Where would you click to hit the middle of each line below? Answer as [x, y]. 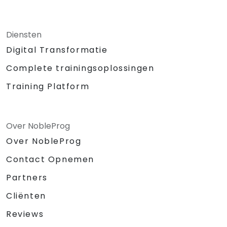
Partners [27, 178]
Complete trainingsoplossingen [80, 68]
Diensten [24, 35]
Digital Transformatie [57, 50]
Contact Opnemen [50, 160]
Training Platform [48, 87]
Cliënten [26, 196]
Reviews [25, 214]
